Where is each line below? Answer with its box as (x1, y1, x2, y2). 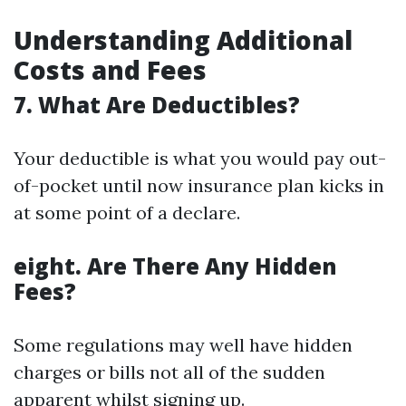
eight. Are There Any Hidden (14, 251, 337, 281)
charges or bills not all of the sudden (14, 361, 325, 383)
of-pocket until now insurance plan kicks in (14, 174, 384, 197)
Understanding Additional (14, 23, 353, 57)
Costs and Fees (14, 53, 207, 87)
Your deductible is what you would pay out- (14, 147, 386, 169)
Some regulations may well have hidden (14, 333, 353, 356)
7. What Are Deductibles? (14, 90, 300, 120)
